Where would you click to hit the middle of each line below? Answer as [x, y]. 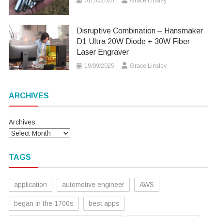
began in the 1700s [44, 204]
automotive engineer [93, 185]
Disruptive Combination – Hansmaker [140, 31]
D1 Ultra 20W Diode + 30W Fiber [133, 42]
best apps [104, 204]
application [30, 185]
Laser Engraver [103, 52]
